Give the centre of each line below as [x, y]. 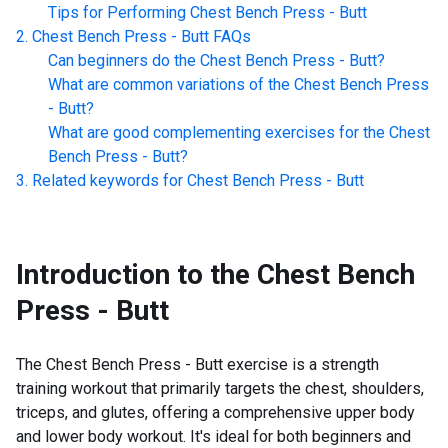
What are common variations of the [169, 84]
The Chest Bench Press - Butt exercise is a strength [197, 364]
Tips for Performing [117, 12]
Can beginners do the [122, 60]
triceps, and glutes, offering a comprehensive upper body [215, 412]
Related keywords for [107, 180]
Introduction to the [133, 274]
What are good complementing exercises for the [216, 132]
